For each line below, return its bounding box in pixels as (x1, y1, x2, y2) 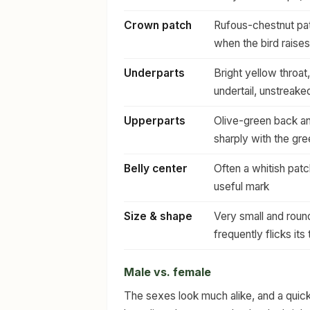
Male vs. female (124, 265, 211, 280)
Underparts (124, 66, 185, 80)
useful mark (214, 180, 269, 193)
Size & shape (124, 210, 192, 223)
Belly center (124, 162, 188, 175)
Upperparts (124, 114, 185, 127)
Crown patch (124, 19, 192, 32)
